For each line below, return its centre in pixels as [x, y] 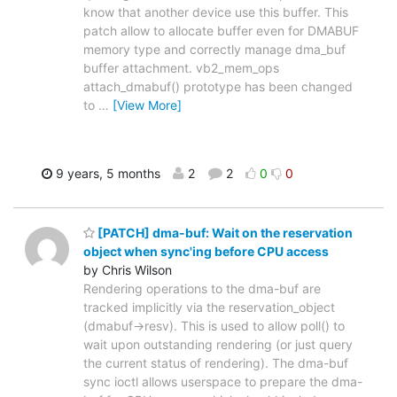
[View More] [147, 105]
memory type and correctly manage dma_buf [214, 49]
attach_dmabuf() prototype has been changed [218, 86]
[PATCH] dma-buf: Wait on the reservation [224, 233]
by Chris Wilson [128, 270]
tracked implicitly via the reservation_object [209, 307]
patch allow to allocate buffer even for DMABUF [221, 30]
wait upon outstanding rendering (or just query [218, 345]
